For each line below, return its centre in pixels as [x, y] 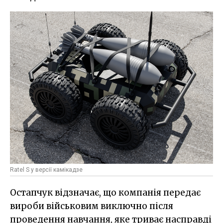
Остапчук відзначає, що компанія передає [105, 193]
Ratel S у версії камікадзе [46, 170]
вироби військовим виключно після [92, 206]
